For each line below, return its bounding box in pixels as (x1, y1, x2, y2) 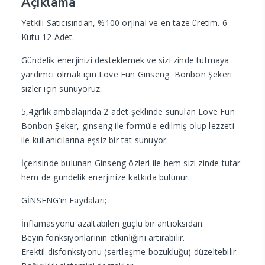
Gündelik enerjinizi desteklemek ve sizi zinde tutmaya (21, 54, 230, 66)
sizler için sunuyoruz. (21, 83, 102, 95)
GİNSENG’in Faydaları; (21, 195, 107, 206)
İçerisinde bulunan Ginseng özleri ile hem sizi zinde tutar (21, 157, 241, 169)
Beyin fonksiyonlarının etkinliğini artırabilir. (21, 232, 185, 244)
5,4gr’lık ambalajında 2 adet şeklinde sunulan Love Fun (21, 106, 235, 118)
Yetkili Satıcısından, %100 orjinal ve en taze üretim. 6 (21, 17, 228, 29)
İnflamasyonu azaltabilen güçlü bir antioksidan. (21, 218, 205, 230)
